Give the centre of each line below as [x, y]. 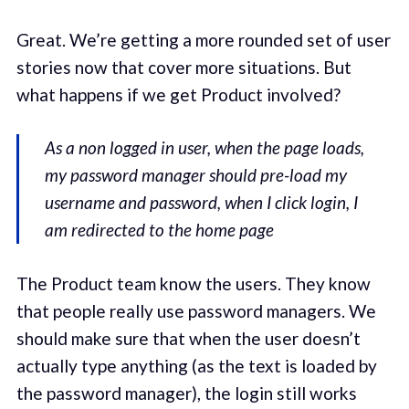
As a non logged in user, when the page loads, [205, 148]
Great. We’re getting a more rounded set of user [203, 39]
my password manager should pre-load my [196, 175]
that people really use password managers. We [196, 310]
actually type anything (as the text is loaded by [196, 365]
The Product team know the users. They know [193, 283]
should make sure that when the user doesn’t [188, 338]
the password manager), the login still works [186, 393]
